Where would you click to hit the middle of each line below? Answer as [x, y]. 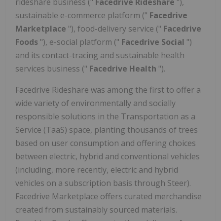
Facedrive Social [154, 42]
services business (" [52, 69]
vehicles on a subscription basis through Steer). [103, 183]
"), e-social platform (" [81, 42]
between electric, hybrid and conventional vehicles [108, 157]
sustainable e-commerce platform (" [82, 16]
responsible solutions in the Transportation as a [105, 117]
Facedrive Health [124, 69]
